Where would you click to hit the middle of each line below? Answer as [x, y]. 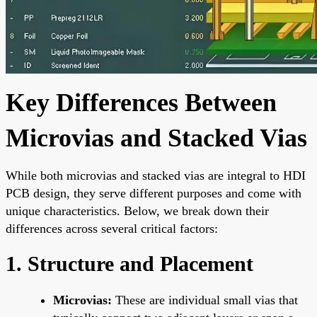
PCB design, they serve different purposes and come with [154, 193]
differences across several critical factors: [112, 228]
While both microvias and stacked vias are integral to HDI [156, 175]
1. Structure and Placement [129, 263]
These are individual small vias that [205, 300]
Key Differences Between [141, 102]
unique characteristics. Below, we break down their [137, 211]
